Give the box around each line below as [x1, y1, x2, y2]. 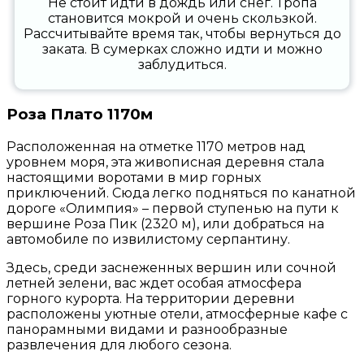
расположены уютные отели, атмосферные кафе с [6, 305, 348, 322]
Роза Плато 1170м [6, 104, 153, 123]
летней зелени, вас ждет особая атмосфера [6, 275, 301, 291]
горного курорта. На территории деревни [6, 290, 295, 306]
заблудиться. [137, 57, 227, 73]
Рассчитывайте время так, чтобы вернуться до [23, 26, 341, 42]
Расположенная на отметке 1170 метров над [6, 138, 305, 154]
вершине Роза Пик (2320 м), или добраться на [6, 215, 324, 232]
